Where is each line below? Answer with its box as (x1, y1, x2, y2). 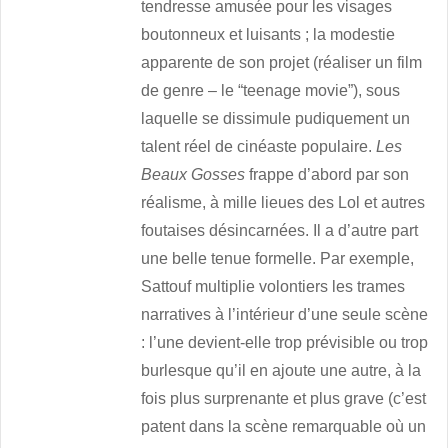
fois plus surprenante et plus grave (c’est (141, 390, 427, 408)
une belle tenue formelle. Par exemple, (141, 250, 415, 268)
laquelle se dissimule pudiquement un (141, 110, 411, 128)
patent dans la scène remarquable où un (141, 418, 427, 436)
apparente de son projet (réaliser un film (141, 54, 423, 72)
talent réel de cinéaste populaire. (141, 138, 377, 156)
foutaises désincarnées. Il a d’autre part (141, 222, 419, 240)
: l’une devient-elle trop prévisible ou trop (141, 334, 429, 352)
